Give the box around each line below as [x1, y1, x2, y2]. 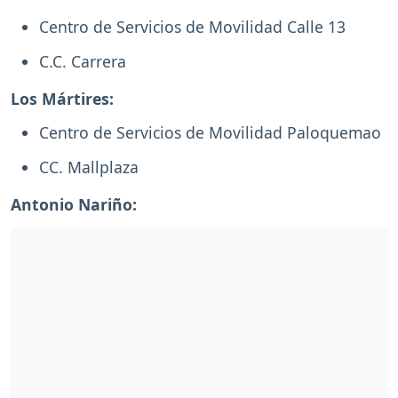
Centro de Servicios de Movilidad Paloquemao [39, 122, 381, 144]
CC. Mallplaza [39, 156, 139, 179]
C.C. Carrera [39, 50, 126, 72]
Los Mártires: [11, 87, 114, 109]
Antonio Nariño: [11, 194, 137, 216]
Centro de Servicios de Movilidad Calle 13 [39, 15, 346, 37]
